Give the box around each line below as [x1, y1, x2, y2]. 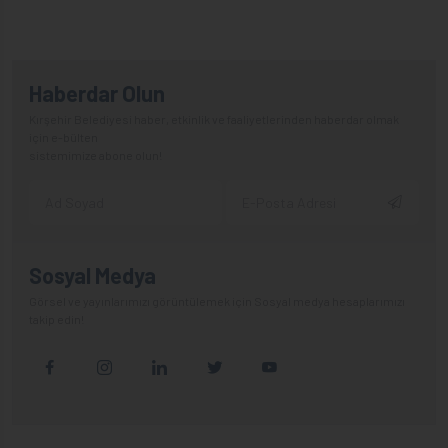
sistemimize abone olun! [29, 147, 162, 162]
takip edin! [29, 311, 84, 326]
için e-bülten [29, 129, 98, 144]
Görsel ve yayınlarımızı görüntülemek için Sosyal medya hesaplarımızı [29, 293, 405, 308]
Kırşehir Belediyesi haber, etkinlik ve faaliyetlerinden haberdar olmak [29, 111, 399, 126]
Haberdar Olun [29, 79, 165, 106]
